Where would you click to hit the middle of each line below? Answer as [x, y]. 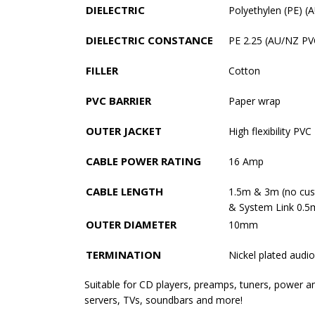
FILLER [102, 70]
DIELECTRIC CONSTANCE [149, 40]
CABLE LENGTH [124, 191]
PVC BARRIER [118, 100]
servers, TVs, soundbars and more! [163, 300]
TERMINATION [123, 254]
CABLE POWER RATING [143, 161]
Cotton [244, 70]
